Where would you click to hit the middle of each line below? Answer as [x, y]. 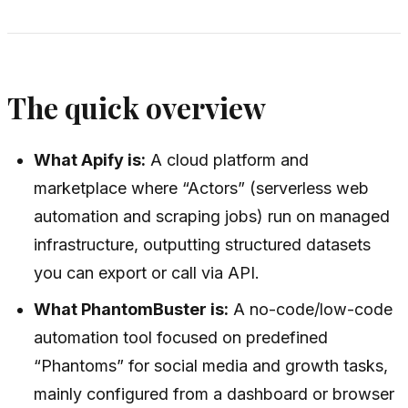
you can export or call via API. [147, 273]
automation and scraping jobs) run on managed [212, 217]
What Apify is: [90, 160]
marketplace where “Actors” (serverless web [202, 189]
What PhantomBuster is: [132, 310]
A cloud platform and [228, 160]
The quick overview [137, 107]
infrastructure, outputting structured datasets [203, 245]
